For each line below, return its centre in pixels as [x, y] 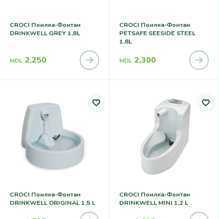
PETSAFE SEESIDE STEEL [157, 33]
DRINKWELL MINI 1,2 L [154, 202]
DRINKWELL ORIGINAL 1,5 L [53, 202]
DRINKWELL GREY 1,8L [45, 33]
